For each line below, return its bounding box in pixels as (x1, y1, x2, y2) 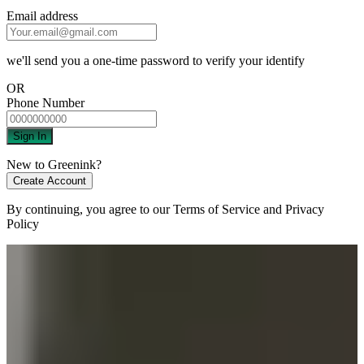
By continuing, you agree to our (6, 202, 173, 217)
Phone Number (6, 96, 84, 110)
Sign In (13, 130, 46, 143)
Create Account (13, 175, 86, 188)
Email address (6, 9, 78, 24)
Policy (6, 217, 39, 232)
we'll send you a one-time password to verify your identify (6, 54, 305, 68)
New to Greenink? (6, 158, 102, 172)
